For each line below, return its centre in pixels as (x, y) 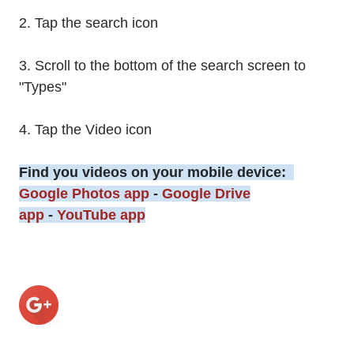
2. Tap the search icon (88, 23)
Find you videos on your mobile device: (156, 172)
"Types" (43, 87)
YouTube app (101, 215)
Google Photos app (84, 193)
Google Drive (206, 193)
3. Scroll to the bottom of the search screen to (162, 65)
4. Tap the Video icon (85, 129)
